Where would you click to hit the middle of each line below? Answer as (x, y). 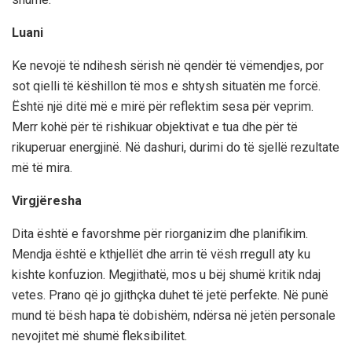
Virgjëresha (47, 200)
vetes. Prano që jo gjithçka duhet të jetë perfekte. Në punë (170, 295)
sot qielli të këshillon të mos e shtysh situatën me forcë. (166, 86)
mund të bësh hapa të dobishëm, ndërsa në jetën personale (174, 315)
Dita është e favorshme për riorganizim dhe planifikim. (160, 233)
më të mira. (42, 167)
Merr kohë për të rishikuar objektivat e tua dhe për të (155, 126)
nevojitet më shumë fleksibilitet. (99, 335)
